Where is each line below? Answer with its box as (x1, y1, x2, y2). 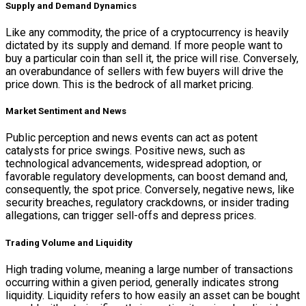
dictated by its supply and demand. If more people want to (5, 39, 283, 52)
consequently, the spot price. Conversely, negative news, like (5, 183, 294, 197)
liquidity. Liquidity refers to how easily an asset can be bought (5, 288, 300, 302)
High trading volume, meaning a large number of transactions (5, 262, 293, 276)
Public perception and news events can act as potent (5, 131, 258, 145)
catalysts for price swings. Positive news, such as (5, 144, 245, 158)
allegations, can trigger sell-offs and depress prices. (5, 209, 256, 223)
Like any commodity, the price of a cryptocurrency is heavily (5, 26, 289, 39)
